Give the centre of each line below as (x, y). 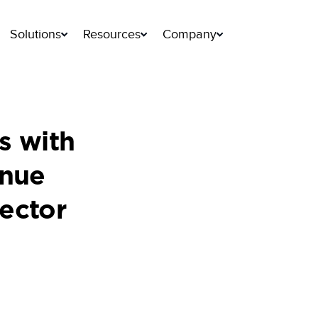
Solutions (35, 34)
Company (190, 34)
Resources (112, 34)
